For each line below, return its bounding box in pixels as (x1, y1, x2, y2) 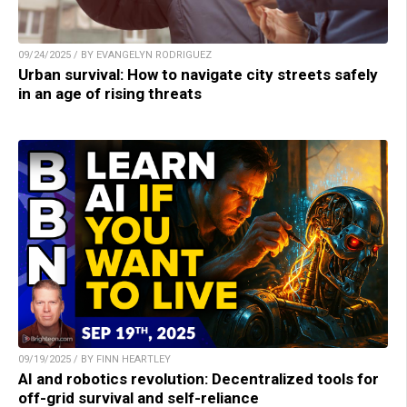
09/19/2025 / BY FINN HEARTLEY (18, 352, 171, 365)
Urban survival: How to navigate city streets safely (18, 65, 378, 84)
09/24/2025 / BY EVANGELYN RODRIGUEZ (18, 48, 212, 61)
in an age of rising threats (18, 84, 202, 103)
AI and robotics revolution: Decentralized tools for (18, 369, 379, 388)
